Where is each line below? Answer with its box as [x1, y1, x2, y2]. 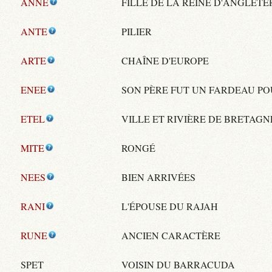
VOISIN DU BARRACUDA [121, 257, 236, 271]
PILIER [121, 24, 152, 38]
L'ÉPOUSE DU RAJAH [121, 199, 219, 212]
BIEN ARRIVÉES [121, 170, 196, 183]
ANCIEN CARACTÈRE [121, 228, 221, 242]
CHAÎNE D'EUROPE [121, 53, 209, 67]
